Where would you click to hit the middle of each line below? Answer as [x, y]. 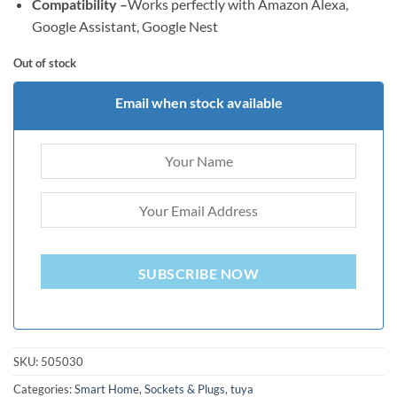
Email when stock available [198, 102]
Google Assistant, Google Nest [125, 27]
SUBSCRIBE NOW [198, 273]
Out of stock [45, 63]
